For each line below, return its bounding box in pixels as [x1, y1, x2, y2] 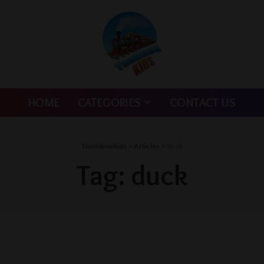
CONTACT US [170, 95, 236, 110]
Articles [134, 141, 160, 150]
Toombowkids [81, 141, 127, 150]
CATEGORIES [77, 95, 141, 110]
